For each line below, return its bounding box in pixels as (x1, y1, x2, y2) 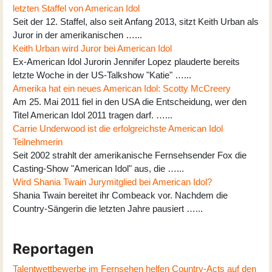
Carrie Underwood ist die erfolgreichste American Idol (13, 123, 223, 134)
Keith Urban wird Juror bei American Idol (13, 42, 172, 53)
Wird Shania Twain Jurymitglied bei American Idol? (13, 176, 212, 187)
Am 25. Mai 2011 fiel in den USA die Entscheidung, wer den (13, 96, 246, 107)
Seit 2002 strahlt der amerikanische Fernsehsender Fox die (13, 149, 246, 160)
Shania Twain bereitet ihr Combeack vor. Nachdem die (13, 189, 228, 200)
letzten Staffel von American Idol (13, 2, 140, 13)
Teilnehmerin (13, 136, 63, 147)
